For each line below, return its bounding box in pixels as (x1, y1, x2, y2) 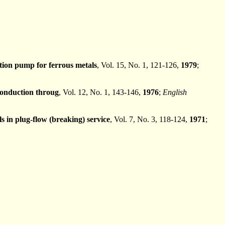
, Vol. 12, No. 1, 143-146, (59, 87, 143, 96)
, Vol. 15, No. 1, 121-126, (97, 60, 181, 69)
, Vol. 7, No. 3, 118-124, (110, 115, 189, 124)
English (163, 87, 187, 96)
